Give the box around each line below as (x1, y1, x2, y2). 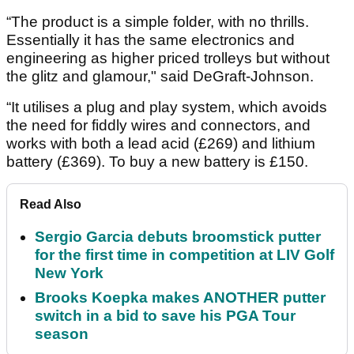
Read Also (20, 198, 81, 212)
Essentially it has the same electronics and (6, 32, 295, 49)
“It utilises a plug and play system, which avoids (6, 99, 327, 116)
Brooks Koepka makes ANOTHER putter (35, 289, 326, 307)
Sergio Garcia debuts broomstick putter (35, 228, 321, 246)
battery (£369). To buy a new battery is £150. (6, 153, 312, 171)
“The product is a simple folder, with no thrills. (6, 13, 309, 31)
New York (35, 265, 104, 282)
